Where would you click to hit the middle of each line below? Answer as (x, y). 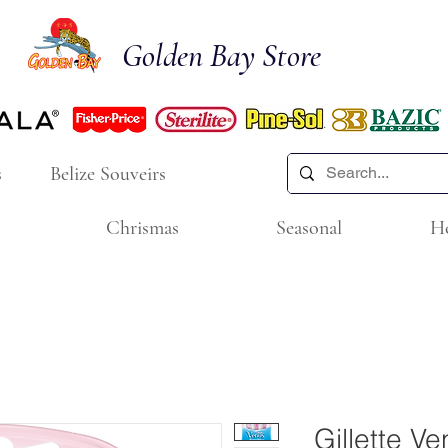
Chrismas (142, 228)
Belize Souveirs (108, 173)
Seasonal (309, 228)
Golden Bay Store (221, 55)
